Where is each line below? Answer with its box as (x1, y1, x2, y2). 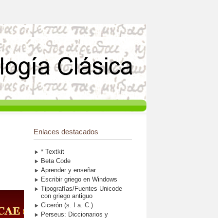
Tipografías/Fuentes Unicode (40, 184, 122, 192)
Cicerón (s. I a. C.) (40, 201, 93, 209)
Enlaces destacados (33, 127, 98, 136)
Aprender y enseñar (40, 166, 96, 174)
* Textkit (40, 147, 64, 155)
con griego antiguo (40, 192, 92, 200)
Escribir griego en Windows (40, 175, 117, 183)
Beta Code (40, 157, 71, 164)
